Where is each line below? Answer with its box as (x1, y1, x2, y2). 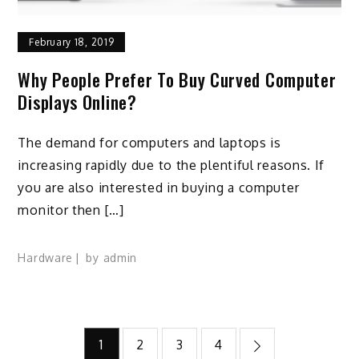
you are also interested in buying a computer (18, 179, 300, 196)
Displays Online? (18, 89, 137, 115)
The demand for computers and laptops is (18, 135, 281, 151)
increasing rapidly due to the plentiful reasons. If (18, 157, 325, 174)
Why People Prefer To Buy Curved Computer (18, 67, 337, 93)
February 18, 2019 (29, 36, 115, 49)
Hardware (18, 251, 74, 265)
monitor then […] (18, 202, 124, 219)
